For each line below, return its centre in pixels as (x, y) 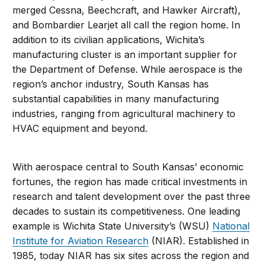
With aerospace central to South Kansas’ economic (128, 167)
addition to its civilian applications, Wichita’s (109, 40)
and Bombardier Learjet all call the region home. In (127, 25)
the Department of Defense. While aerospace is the (128, 70)
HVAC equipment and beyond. (80, 129)
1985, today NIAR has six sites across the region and (131, 256)
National (231, 226)
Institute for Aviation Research (81, 241)
